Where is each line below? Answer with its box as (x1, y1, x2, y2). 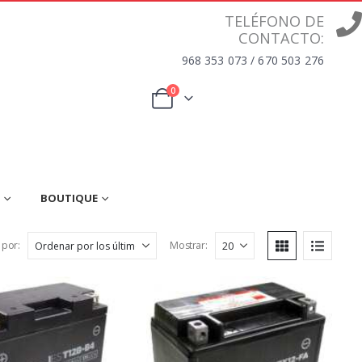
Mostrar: (170, 238, 208, 253)
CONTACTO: (238, 28, 324, 48)
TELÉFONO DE (225, 11, 324, 31)
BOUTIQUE (40, 191, 98, 206)
